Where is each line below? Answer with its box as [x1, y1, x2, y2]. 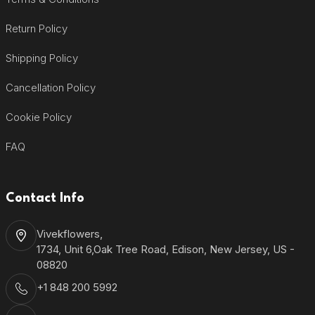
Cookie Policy [5, 110, 72, 124]
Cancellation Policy [5, 81, 96, 95]
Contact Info [5, 192, 84, 205]
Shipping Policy [5, 51, 78, 65]
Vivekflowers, [36, 227, 103, 241]
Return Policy [5, 22, 67, 36]
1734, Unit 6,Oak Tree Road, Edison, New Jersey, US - [36, 243, 295, 257]
